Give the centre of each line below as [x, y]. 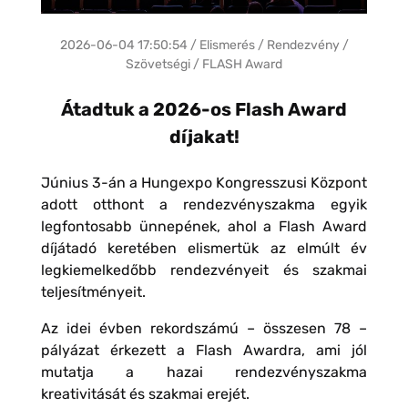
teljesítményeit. [93, 291]
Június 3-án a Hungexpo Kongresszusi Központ [204, 182]
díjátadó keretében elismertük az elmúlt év [204, 248]
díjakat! [204, 136]
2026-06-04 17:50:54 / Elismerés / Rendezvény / [204, 45]
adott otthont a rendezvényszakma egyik [204, 204]
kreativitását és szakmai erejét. [145, 393]
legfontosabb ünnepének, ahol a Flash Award [204, 226]
